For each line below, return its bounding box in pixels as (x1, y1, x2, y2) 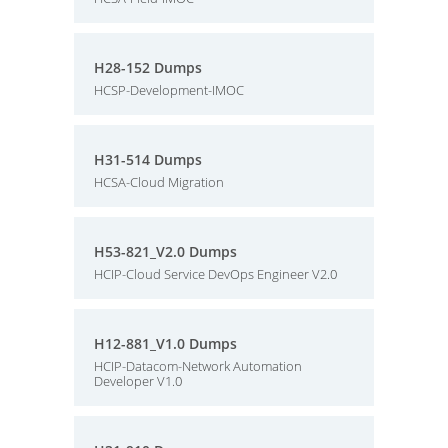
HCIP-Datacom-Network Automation (94, 357, 302, 375)
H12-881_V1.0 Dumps (94, 334, 237, 353)
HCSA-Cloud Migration (94, 173, 224, 191)
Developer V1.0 (94, 372, 182, 390)
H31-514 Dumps (94, 150, 202, 169)
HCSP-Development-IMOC (94, 81, 244, 99)
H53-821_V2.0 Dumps (94, 242, 237, 261)
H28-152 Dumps (94, 58, 202, 77)
